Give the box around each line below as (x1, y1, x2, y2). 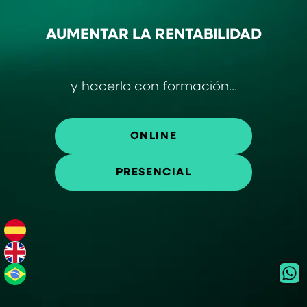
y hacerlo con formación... (70, 81, 237, 95)
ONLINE (130, 130, 177, 142)
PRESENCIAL (115, 167, 192, 178)
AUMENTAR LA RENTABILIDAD (45, 27, 262, 44)
